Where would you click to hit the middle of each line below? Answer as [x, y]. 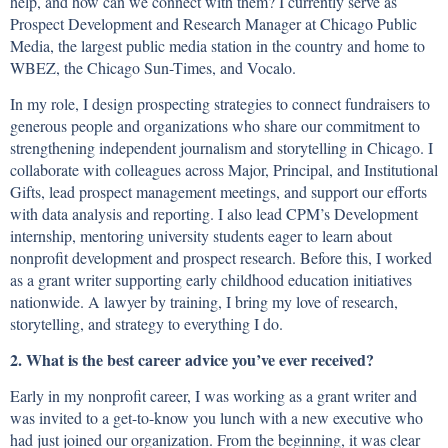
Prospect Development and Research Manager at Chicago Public [213, 24]
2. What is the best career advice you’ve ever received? [192, 360]
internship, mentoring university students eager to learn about [201, 236]
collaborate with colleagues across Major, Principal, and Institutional [224, 170]
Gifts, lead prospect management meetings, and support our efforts [218, 192]
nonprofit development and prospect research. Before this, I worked [221, 258]
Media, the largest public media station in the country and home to [217, 46]
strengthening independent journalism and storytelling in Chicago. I [221, 148]
